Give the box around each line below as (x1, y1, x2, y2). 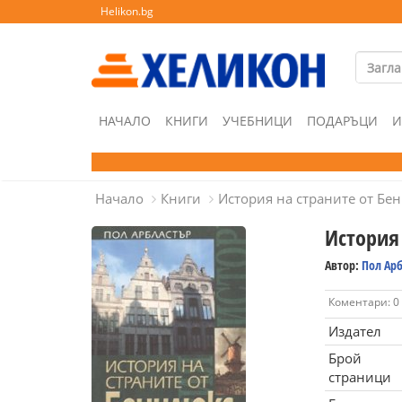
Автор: (324, 257, 362, 274)
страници (328, 368, 391, 386)
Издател (328, 322, 381, 340)
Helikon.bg (100, 4, 153, 19)
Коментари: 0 (328, 294, 399, 310)
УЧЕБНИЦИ (223, 112, 293, 129)
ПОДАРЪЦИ (307, 112, 378, 129)
